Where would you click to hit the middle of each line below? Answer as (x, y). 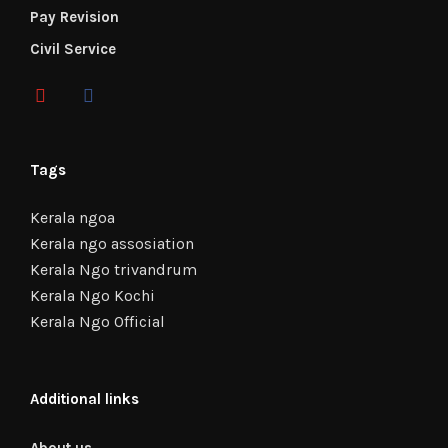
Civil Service (73, 49)
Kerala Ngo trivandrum (113, 269)
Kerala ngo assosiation (112, 243)
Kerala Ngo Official (97, 321)
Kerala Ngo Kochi (92, 295)
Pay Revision (74, 17)
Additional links (84, 399)
